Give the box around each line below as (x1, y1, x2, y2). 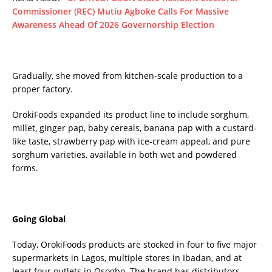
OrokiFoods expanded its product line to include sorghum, (12, 109, 249, 121)
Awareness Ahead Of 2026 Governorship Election (12, 19, 214, 31)
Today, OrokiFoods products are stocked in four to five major (12, 239, 257, 251)
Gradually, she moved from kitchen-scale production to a (12, 70, 243, 82)
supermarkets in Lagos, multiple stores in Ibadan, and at (12, 252, 242, 264)
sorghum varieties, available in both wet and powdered (12, 149, 237, 161)
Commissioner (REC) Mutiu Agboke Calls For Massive (12, 5, 229, 18)
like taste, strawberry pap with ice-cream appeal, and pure (12, 135, 250, 148)
